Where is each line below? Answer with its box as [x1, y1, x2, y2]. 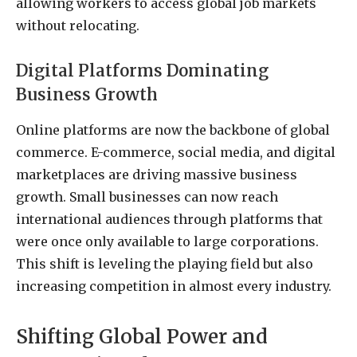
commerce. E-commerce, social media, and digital [16, 143, 335, 160]
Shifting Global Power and [16, 324, 268, 350]
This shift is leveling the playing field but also [16, 255, 313, 272]
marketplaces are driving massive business [16, 166, 297, 182]
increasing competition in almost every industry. [16, 277, 331, 294]
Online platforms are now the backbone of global [16, 121, 330, 138]
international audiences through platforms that [16, 210, 323, 227]
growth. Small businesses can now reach [16, 188, 278, 205]
